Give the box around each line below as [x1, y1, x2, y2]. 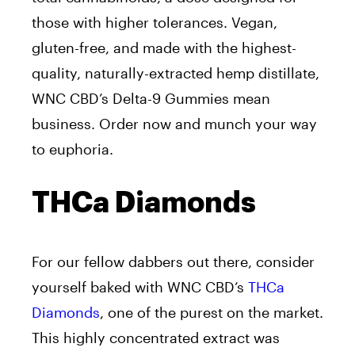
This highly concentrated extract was [32, 329, 280, 347]
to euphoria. [32, 140, 113, 158]
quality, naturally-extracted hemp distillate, [32, 64, 319, 82]
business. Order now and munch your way [32, 115, 317, 133]
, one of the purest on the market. [100, 303, 323, 322]
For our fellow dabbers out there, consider [32, 253, 315, 271]
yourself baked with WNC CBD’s [32, 278, 248, 296]
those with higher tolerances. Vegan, [32, 13, 277, 32]
